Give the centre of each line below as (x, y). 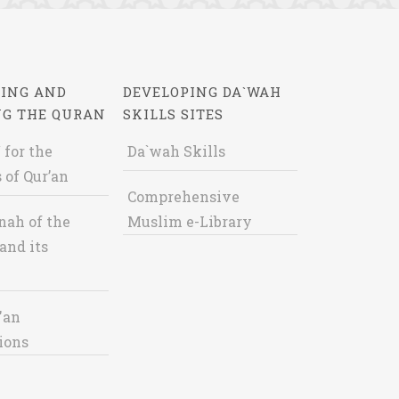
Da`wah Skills (176, 151)
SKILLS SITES (173, 114)
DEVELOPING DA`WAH (202, 92)
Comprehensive (183, 196)
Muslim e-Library (189, 221)
